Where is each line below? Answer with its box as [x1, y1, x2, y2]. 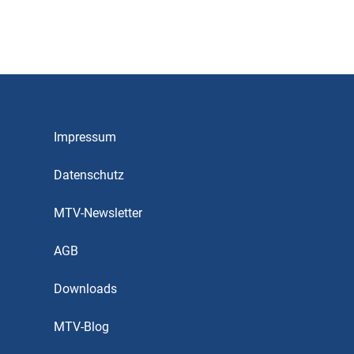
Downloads [54, 281, 117, 296]
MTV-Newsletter [54, 205, 142, 220]
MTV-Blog [54, 319, 109, 334]
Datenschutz [54, 168, 124, 183]
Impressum [54, 130, 116, 145]
